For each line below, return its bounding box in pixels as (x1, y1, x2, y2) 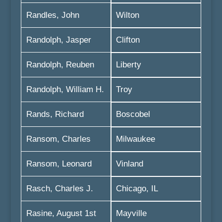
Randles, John (26, 10, 79, 20)
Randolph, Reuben (26, 60, 94, 69)
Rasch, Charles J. (26, 184, 93, 193)
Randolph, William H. (26, 85, 104, 94)
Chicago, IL (115, 184, 158, 193)
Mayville (115, 209, 147, 218)
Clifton (115, 35, 140, 45)
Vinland (115, 159, 143, 168)
